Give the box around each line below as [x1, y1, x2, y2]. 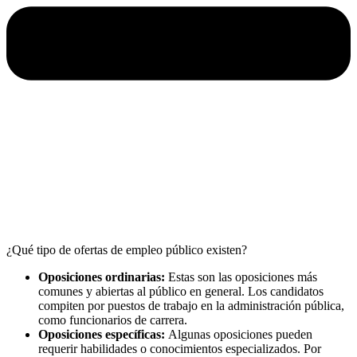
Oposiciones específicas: [38, 328, 168, 342]
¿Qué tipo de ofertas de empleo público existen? [6, 243, 247, 257]
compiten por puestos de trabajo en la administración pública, [38, 299, 344, 313]
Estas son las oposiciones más [168, 270, 317, 284]
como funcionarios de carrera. [38, 313, 187, 328]
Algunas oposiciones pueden [168, 328, 312, 342]
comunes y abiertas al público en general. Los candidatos [38, 284, 324, 299]
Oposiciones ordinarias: [38, 270, 168, 284]
